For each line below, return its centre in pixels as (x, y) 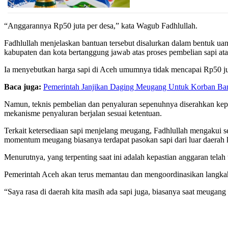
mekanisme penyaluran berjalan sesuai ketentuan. (83, 113)
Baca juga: (23, 87)
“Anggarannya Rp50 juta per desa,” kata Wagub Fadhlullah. (101, 25)
